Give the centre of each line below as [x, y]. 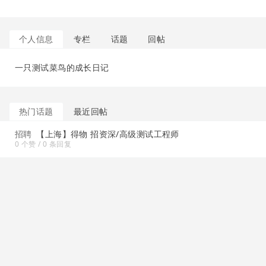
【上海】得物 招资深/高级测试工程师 [108, 134]
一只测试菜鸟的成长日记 [62, 67]
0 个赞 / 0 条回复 [43, 144]
